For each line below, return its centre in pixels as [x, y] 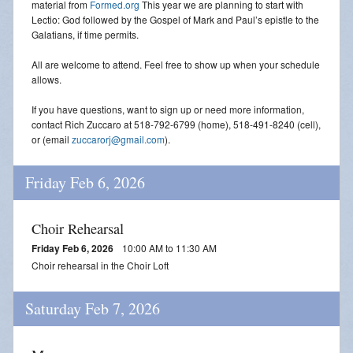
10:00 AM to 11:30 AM [168, 247]
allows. [46, 79]
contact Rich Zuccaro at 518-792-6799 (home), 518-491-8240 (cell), [176, 124]
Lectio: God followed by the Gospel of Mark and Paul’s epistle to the [175, 19]
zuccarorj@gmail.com [118, 139]
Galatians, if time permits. [85, 34]
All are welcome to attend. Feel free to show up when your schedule [176, 64]
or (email [52, 139]
